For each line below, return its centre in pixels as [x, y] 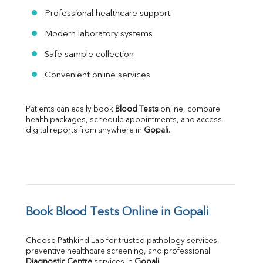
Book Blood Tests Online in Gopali [117, 213]
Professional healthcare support [107, 14]
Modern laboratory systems [99, 35]
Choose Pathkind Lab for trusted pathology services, [123, 241]
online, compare [189, 110]
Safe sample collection [89, 55]
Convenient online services [97, 76]
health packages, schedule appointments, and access [124, 120]
